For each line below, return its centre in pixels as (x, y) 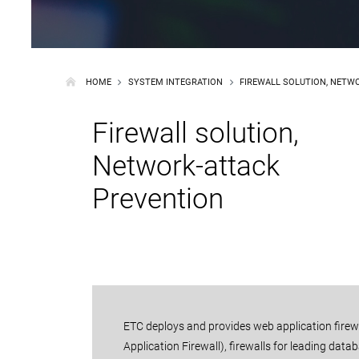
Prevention (157, 198)
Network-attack (186, 165)
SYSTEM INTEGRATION (175, 82)
